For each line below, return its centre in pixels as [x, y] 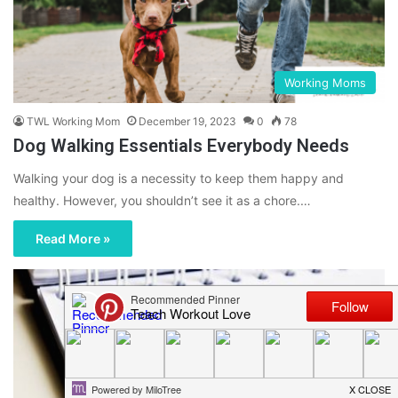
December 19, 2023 [187, 121]
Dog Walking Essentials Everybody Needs [181, 145]
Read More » [73, 238]
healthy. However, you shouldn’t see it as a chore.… [162, 200]
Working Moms [325, 82]
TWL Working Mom [73, 121]
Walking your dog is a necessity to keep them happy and [179, 178]
